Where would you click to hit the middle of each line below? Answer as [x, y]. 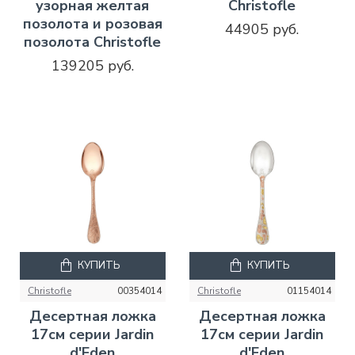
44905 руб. [262, 29]
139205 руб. [92, 65]
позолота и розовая [92, 23]
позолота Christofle [93, 42]
